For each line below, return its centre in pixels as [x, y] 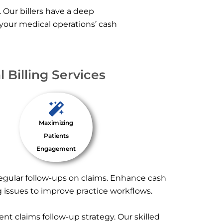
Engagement [56, 148]
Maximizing [56, 122]
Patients [56, 135]
